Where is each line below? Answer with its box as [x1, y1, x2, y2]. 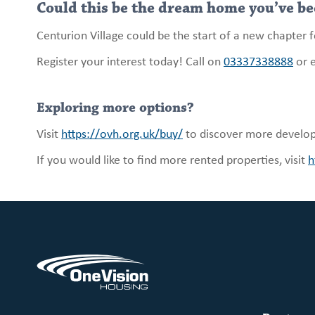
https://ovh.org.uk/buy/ [61, 124, 183, 141]
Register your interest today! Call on [37, 52, 224, 69]
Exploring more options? [37, 99, 194, 116]
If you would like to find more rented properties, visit [37, 150, 308, 167]
